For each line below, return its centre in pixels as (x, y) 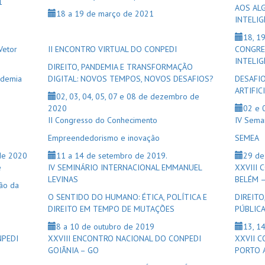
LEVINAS (63, 179)
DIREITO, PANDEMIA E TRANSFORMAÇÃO (120, 67)
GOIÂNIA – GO (73, 250)
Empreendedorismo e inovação (104, 138)
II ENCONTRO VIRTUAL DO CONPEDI (112, 49)
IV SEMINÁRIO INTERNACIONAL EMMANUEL (125, 167)
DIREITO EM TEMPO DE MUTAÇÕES (111, 209)
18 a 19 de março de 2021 (105, 14)
